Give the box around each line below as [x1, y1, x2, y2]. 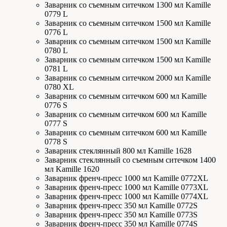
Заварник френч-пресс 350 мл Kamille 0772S [45, 201, 198, 210]
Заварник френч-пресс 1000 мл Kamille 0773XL [45, 183, 208, 192]
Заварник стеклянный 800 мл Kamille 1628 [45, 146, 192, 155]
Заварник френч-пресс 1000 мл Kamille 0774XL [45, 192, 208, 201]
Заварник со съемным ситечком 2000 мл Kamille [45, 73, 211, 82]
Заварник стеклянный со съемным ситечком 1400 [45, 156, 216, 164]
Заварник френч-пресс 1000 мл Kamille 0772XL [45, 174, 208, 182]
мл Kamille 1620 [45, 165, 99, 173]
